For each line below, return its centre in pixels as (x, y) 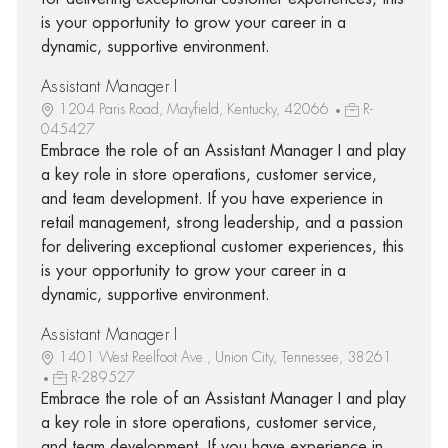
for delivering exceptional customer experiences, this (222, 246)
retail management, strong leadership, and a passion (221, 222)
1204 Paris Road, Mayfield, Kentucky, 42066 (195, 108)
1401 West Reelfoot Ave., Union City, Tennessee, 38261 (225, 356)
